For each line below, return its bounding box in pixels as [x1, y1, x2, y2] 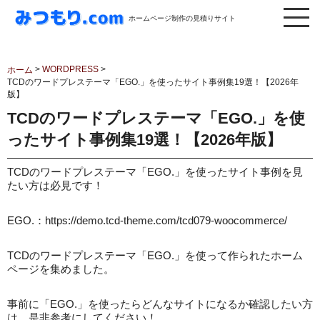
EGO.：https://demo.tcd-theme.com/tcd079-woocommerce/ [7, 214, 287, 226]
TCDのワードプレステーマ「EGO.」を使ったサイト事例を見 [7, 166, 303, 178]
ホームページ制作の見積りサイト [128, 14, 236, 22]
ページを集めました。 [7, 263, 114, 275]
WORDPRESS [42, 64, 99, 74]
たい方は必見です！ [7, 179, 104, 191]
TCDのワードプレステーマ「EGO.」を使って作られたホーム [7, 249, 303, 261]
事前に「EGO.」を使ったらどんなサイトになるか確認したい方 [7, 298, 313, 310]
